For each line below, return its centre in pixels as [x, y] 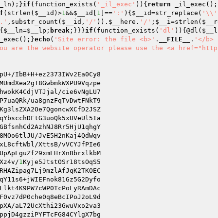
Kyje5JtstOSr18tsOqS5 [62, 162]
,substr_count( [35, 22]
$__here [122, 22]
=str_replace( [177, 13]
